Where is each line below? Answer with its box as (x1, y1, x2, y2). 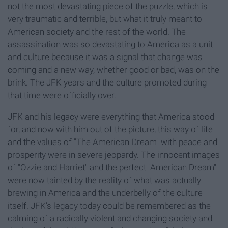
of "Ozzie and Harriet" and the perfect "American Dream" (8, 162, 216, 173)
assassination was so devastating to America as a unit (8, 39, 213, 50)
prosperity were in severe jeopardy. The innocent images (8, 150, 220, 160)
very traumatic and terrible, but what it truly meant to (8, 14, 202, 24)
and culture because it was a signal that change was (8, 52, 203, 63)
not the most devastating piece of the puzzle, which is (8, 1, 208, 12)
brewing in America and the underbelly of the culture (8, 188, 203, 198)
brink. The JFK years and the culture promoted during (8, 77, 207, 88)
